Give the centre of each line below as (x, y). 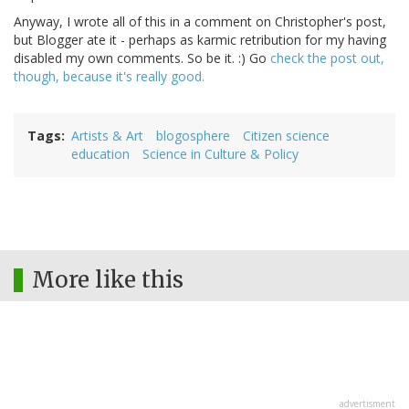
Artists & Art (107, 136)
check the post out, (327, 58)
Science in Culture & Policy (220, 154)
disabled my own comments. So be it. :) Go (142, 58)
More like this (108, 280)
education (100, 154)
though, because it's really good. (109, 77)
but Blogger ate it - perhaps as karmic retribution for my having (200, 40)
